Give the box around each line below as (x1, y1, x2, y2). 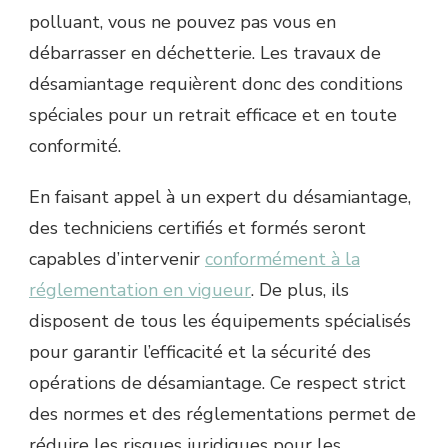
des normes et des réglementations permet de (29, 402, 416, 426)
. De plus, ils (251, 278, 349, 302)
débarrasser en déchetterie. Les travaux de (29, 41, 381, 65)
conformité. (29, 134, 121, 158)
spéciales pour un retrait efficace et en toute (29, 103, 397, 127)
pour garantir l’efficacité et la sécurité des (29, 340, 371, 364)
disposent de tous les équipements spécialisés (29, 309, 411, 333)
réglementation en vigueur (29, 278, 251, 302)
